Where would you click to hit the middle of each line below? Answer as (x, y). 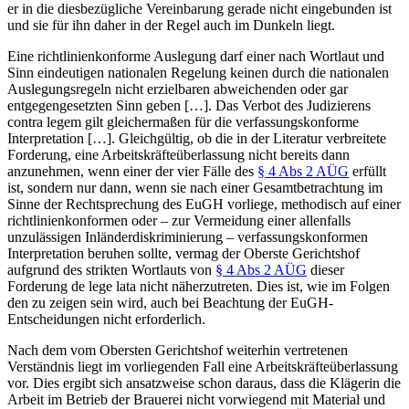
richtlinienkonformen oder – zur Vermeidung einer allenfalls (179, 220)
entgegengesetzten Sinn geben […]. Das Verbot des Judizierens (189, 105)
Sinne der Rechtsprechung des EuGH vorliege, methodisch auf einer (204, 204)
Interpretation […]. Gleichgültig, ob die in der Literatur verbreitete (197, 138)
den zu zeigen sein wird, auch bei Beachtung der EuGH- (170, 302)
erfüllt (367, 171)
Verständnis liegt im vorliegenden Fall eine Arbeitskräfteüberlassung (203, 366)
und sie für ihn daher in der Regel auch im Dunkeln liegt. (171, 25)
